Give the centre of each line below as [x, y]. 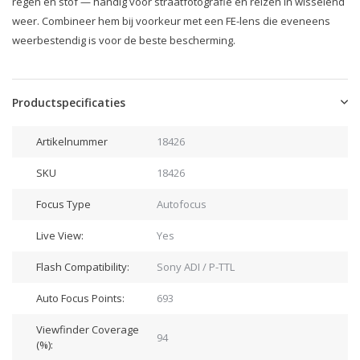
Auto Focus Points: [80, 298]
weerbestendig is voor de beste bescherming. [124, 40]
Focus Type [63, 204]
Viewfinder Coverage [88, 329]
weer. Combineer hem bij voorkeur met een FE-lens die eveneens [171, 21]
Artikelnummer [72, 141]
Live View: [60, 235]
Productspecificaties [69, 102]
